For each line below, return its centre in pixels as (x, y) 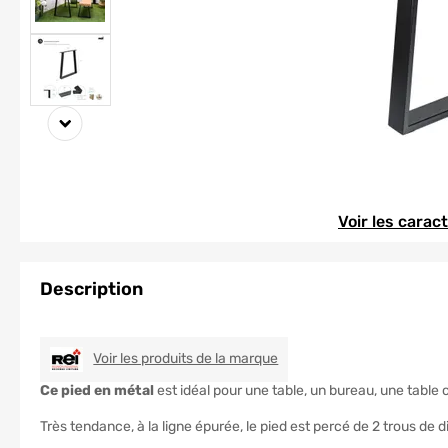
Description (91, 289)
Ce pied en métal (97, 390)
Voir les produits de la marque (186, 359)
